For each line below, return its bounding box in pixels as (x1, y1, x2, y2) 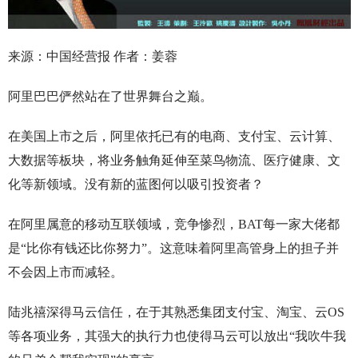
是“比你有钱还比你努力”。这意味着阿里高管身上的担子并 (7, 241, 339, 256)
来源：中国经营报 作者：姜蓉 (7, 50, 181, 64)
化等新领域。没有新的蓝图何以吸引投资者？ (7, 177, 264, 192)
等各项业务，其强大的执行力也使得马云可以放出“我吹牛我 (7, 329, 346, 344)
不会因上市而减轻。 (7, 265, 123, 280)
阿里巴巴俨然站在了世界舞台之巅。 (7, 89, 213, 104)
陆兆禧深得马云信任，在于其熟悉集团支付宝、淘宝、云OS (7, 305, 344, 320)
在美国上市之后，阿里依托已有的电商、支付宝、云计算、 (7, 129, 340, 144)
